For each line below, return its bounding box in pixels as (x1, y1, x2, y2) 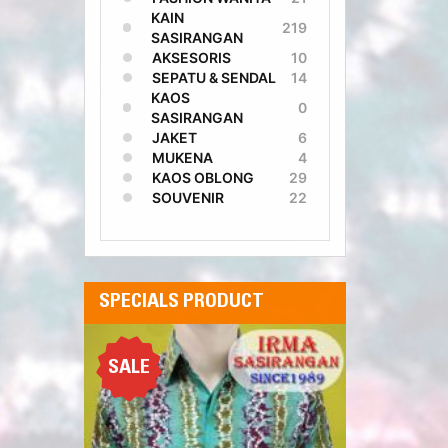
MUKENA (151, 149, 213, 166)
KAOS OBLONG (151, 169, 254, 186)
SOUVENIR (151, 189, 224, 206)
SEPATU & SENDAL (151, 69, 276, 86)
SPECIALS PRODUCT (98, 293, 264, 313)
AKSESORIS (151, 49, 231, 66)
